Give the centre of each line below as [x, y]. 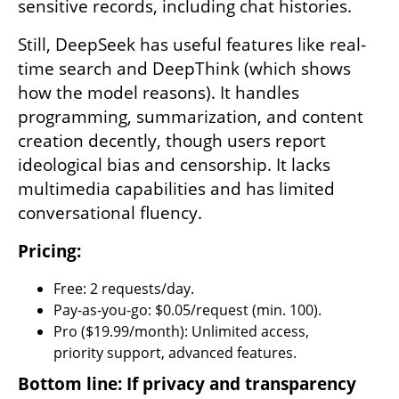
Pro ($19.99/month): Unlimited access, [181, 331]
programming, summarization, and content [191, 116]
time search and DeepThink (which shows [184, 68]
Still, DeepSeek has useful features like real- [192, 44]
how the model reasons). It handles [159, 92]
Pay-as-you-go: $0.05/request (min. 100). [187, 309]
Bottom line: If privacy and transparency [187, 383]
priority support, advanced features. [175, 352]
